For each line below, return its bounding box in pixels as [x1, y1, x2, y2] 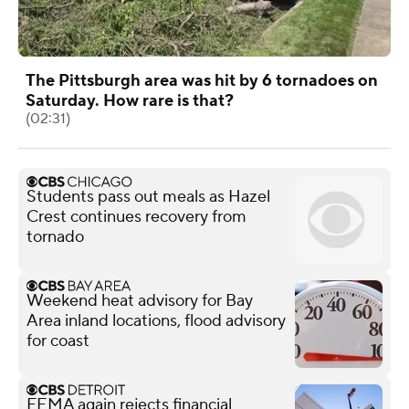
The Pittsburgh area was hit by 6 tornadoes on [26, 69, 378, 91]
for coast [26, 330, 89, 351]
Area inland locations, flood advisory [26, 309, 286, 331]
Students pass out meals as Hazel [26, 185, 270, 207]
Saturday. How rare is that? [26, 89, 234, 111]
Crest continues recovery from [26, 205, 246, 227]
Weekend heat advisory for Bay [26, 289, 253, 311]
